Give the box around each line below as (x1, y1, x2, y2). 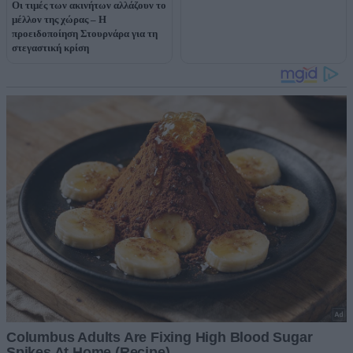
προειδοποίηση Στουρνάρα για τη (12, 28, 158, 40)
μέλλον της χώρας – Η (12, 13, 106, 26)
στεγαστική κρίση (12, 42, 89, 54)
